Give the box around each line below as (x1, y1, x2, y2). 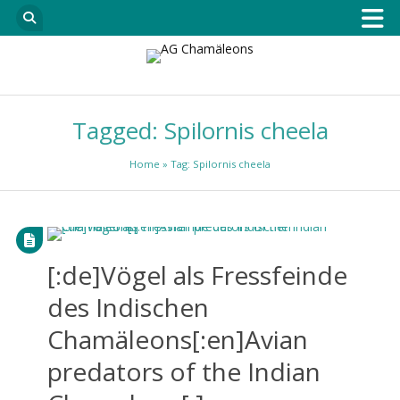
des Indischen (46, 289, 209, 324)
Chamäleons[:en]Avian (46, 321, 308, 356)
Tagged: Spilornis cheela (71, 114, 329, 146)
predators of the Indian (46, 354, 321, 388)
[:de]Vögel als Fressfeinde (46, 257, 347, 292)
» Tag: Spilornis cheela (160, 157, 271, 171)
